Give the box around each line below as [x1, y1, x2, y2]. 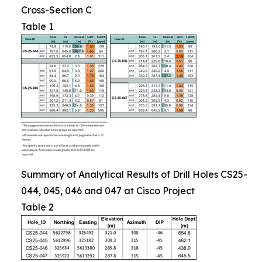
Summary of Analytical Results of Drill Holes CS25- [21, 168, 247, 181]
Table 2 [21, 201, 54, 213]
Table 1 [21, 20, 53, 33]
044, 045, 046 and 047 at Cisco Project [21, 185, 195, 197]
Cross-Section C [21, 4, 92, 16]
